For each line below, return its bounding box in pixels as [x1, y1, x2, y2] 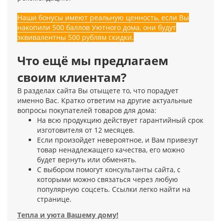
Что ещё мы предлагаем [17, 52, 168, 69]
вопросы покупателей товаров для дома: [17, 106, 156, 115]
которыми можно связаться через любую [37, 175, 178, 184]
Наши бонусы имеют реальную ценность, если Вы [17, 13, 189, 23]
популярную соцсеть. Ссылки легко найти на [37, 184, 190, 194]
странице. [37, 194, 72, 204]
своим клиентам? [17, 69, 126, 86]
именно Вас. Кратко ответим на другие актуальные [17, 96, 192, 106]
